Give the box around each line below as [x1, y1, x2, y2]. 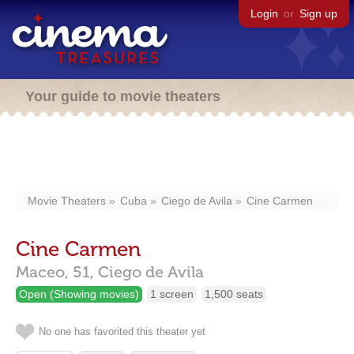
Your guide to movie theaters [25, 88, 220, 104]
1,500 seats [205, 288, 263, 300]
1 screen [150, 288, 194, 300]
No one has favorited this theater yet [39, 326, 205, 337]
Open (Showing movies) [19, 288, 139, 300]
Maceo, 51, [16, 262, 94, 281]
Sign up [299, 7, 337, 20]
